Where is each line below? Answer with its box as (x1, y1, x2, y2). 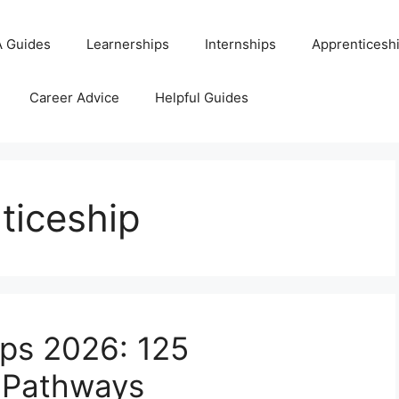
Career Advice (29, 89, 120, 106)
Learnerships (86, 36, 170, 53)
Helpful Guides (155, 89, 249, 106)
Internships (205, 36, 277, 53)
